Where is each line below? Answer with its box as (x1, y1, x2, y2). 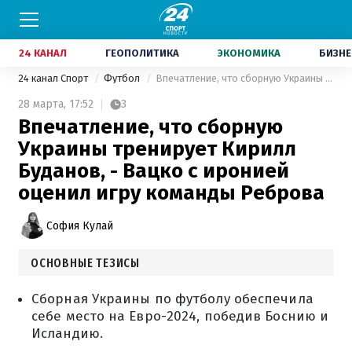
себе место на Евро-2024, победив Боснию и (31, 308, 329, 324)
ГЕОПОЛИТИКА (105, 47, 179, 59)
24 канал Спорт (18, 72, 90, 84)
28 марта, (18, 97, 66, 111)
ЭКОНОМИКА (218, 47, 280, 59)
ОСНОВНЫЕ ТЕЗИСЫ (31, 255, 140, 270)
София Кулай (46, 218, 113, 233)
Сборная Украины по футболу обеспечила (31, 291, 313, 307)
